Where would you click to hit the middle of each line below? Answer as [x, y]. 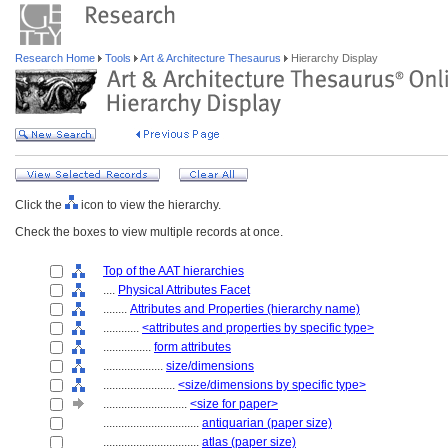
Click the [40, 205]
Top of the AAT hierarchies [173, 271]
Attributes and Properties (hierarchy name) [245, 309]
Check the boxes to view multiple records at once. [149, 232]
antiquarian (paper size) [267, 423]
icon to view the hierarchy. [149, 205]
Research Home [56, 58]
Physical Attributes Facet [184, 290]
